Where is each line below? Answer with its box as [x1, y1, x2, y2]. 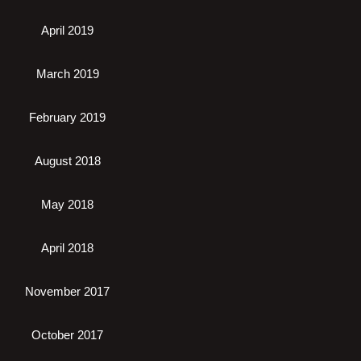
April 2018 [41, 241, 93, 255]
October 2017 [31, 328, 103, 342]
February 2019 [29, 110, 106, 124]
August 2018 [34, 154, 101, 168]
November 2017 [25, 284, 110, 298]
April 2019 [41, 23, 93, 37]
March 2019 [35, 67, 99, 81]
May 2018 [41, 197, 93, 211]
